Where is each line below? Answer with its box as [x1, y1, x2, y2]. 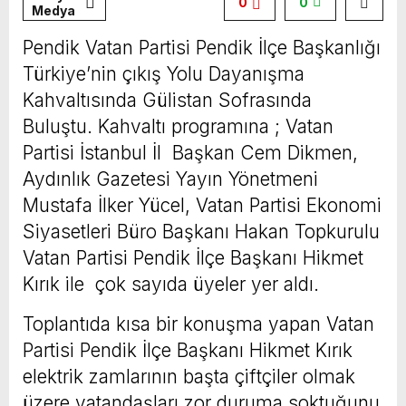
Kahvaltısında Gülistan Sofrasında [23, 88, 312, 111]
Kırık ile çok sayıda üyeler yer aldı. [23, 272, 319, 295]
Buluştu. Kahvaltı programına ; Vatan [23, 114, 333, 138]
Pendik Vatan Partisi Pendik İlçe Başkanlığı [23, 35, 381, 59]
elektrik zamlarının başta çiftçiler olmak [23, 364, 355, 388]
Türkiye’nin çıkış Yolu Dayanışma [23, 62, 304, 85]
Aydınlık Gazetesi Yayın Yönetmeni [23, 167, 318, 190]
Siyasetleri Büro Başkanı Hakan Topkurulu [23, 219, 380, 243]
